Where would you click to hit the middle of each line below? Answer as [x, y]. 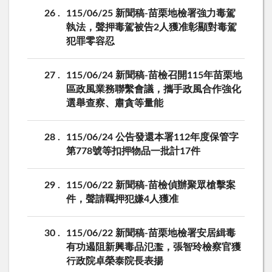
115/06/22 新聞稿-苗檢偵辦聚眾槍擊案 [151, 185]
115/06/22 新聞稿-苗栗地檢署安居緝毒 [151, 233]
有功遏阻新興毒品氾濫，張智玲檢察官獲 [154, 247]
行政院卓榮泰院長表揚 [115, 261]
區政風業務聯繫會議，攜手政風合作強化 [154, 90]
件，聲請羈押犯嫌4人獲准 [122, 199]
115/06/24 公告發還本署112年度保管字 [152, 138]
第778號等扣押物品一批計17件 [133, 151]
